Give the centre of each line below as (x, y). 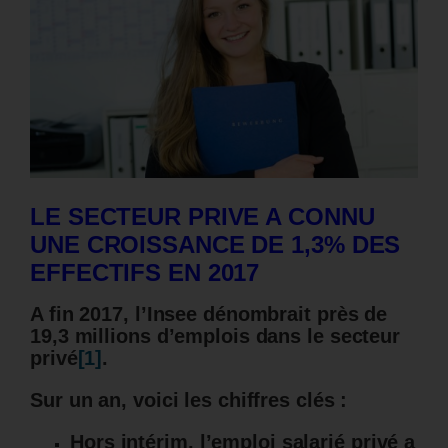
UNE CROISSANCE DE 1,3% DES (215, 244)
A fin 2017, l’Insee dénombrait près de (209, 314)
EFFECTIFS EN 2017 (145, 272)
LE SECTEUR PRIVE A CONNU (202, 216)
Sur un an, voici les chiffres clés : (189, 400)
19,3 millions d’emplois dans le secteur (215, 336)
